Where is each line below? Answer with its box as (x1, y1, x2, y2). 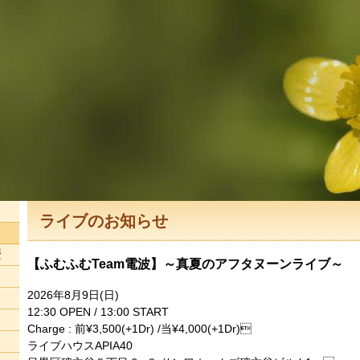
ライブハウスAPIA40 (27, 338, 144, 352)
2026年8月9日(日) (27, 288, 119, 301)
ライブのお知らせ (39, 212, 168, 230)
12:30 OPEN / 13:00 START (27, 305, 180, 318)
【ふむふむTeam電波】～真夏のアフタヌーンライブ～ (27, 256, 343, 272)
